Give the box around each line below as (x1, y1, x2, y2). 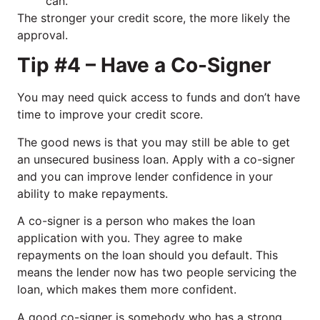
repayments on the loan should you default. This (17, 248, 278, 263)
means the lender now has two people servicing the (17, 265, 296, 280)
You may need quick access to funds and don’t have (17, 90, 300, 105)
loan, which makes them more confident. (17, 282, 236, 297)
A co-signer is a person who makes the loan (17, 214, 255, 229)
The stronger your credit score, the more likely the (17, 10, 290, 25)
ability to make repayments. (17, 186, 168, 201)
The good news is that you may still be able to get (17, 134, 290, 149)
